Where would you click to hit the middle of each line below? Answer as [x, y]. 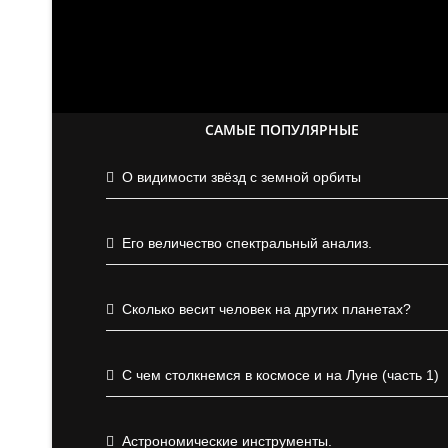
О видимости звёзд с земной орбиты [241, 177]
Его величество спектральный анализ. [247, 243]
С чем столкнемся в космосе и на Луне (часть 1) [280, 375]
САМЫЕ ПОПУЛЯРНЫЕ [282, 129]
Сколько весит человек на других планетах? [266, 309]
